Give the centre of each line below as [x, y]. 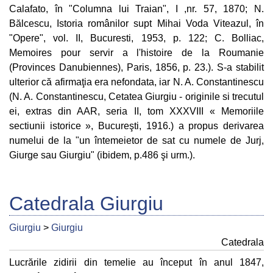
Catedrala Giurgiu [86, 204]
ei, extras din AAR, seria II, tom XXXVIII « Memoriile [136, 112]
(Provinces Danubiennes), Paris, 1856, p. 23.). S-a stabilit [136, 68]
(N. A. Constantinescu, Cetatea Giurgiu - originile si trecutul [136, 97]
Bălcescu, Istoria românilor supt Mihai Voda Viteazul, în [136, 24]
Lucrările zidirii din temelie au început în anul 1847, [136, 263]
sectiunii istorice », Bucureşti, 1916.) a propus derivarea [136, 126]
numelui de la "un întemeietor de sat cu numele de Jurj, [136, 141]
